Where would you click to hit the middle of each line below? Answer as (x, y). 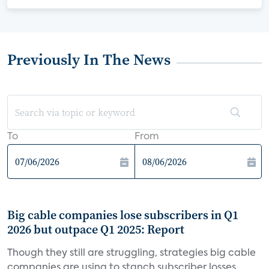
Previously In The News (89, 59)
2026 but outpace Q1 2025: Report (96, 229)
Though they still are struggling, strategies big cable (131, 253)
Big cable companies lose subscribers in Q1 (123, 215)
